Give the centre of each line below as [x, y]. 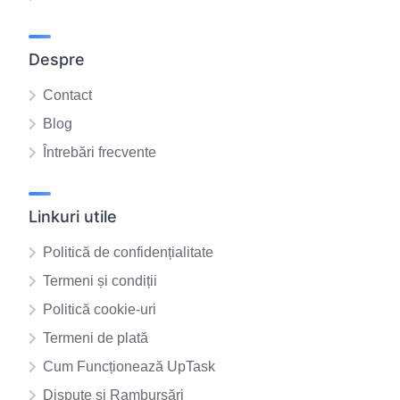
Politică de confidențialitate [128, 252]
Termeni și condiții [100, 280]
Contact [67, 95]
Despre [57, 59]
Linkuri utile [73, 216]
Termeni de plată [96, 337]
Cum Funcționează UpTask [129, 366]
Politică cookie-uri [100, 309]
